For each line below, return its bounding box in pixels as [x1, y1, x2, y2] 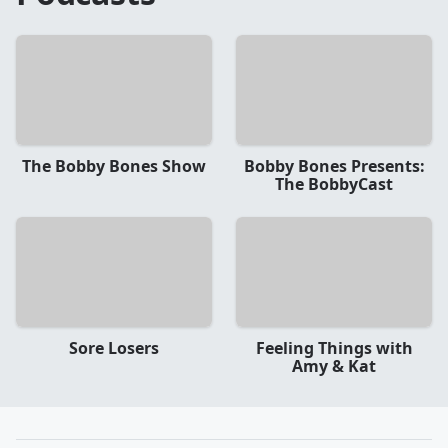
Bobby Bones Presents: [243, 154, 425, 177]
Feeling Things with [255, 337, 413, 360]
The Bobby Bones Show [22, 154, 206, 177]
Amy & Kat [292, 355, 376, 378]
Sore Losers [69, 337, 159, 360]
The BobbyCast [275, 172, 393, 195]
